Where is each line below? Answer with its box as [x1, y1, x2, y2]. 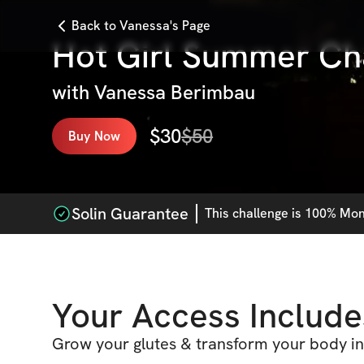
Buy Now [68, 127, 121, 145]
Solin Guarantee [71, 203, 188, 224]
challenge [232, 205, 288, 222]
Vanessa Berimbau [94, 80, 255, 105]
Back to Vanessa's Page [71, 17, 210, 34]
